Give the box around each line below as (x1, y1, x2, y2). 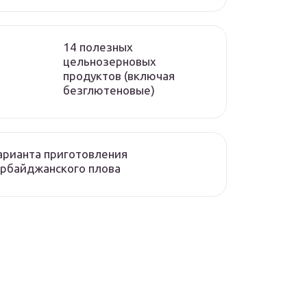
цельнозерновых (63, 55, 156, 68)
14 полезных (63, 40, 133, 53)
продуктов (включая (63, 69, 175, 82)
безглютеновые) (63, 84, 155, 97)
